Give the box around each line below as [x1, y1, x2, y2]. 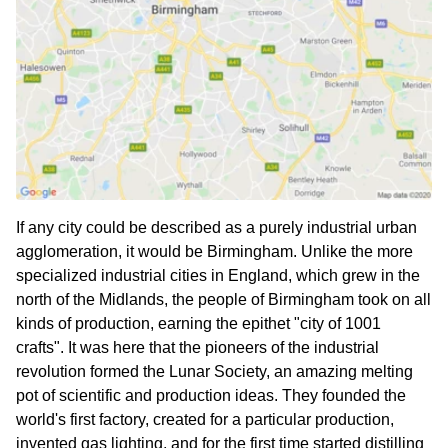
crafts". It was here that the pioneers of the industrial [16, 339, 379, 357]
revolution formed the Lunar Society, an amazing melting [16, 363, 413, 381]
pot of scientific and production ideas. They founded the [16, 387, 406, 405]
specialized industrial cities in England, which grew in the [16, 267, 420, 285]
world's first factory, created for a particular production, [16, 411, 394, 429]
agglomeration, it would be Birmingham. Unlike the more [16, 243, 413, 261]
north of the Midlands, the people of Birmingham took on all [16, 291, 431, 309]
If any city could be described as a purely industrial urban [16, 219, 417, 237]
